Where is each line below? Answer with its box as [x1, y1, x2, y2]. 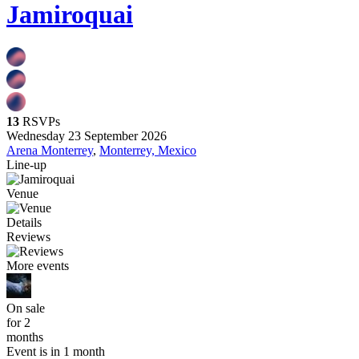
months [6, 329, 43, 344]
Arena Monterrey [6, 143, 93, 157]
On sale [6, 301, 45, 315]
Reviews [6, 229, 50, 244]
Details [6, 215, 42, 229]
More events [6, 258, 69, 272]
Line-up [6, 157, 46, 171]
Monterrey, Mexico [99, 143, 196, 157]
